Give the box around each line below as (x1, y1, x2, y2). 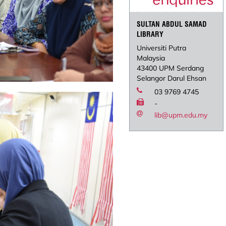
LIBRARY (137, 30, 164, 39)
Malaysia (137, 53, 165, 63)
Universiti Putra (137, 43, 187, 53)
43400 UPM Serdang (137, 64, 204, 73)
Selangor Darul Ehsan (137, 74, 207, 83)
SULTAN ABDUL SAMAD (137, 20, 207, 29)
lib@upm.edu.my (154, 110, 208, 120)
